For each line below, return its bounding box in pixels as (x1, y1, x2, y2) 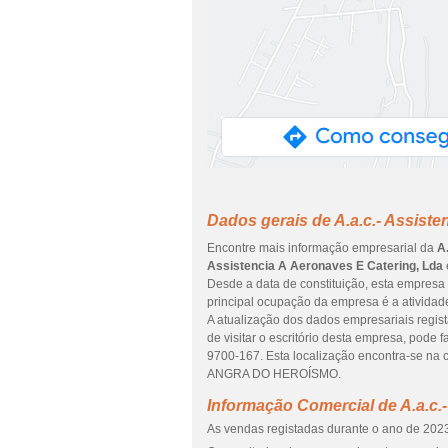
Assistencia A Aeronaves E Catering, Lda (207, 259, 443, 273)
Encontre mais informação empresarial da (207, 241, 437, 255)
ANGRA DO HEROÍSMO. (207, 367, 341, 381)
